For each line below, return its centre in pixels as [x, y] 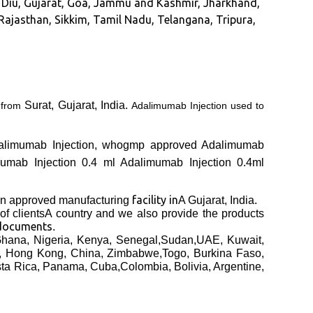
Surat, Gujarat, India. [76, 105]
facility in [155, 200]
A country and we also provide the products [155, 214]
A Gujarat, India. [218, 201]
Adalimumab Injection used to [198, 106]
